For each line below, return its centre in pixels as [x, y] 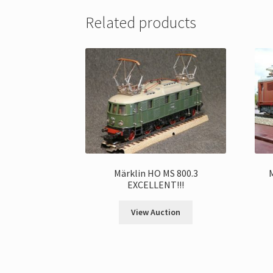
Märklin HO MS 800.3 [156, 173]
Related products [141, 22]
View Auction [156, 212]
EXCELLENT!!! [156, 184]
